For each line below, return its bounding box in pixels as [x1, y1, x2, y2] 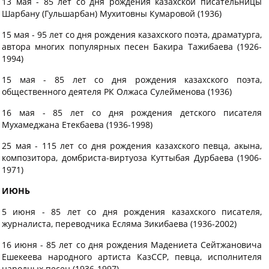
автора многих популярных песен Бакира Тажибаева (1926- [2, 41, 262, 52]
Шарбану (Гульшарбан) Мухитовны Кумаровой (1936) [2, 8, 222, 19]
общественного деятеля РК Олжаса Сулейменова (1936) [2, 86, 232, 97]
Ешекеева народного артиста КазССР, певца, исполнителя [2, 251, 262, 262]
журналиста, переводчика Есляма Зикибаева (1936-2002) [2, 218, 237, 229]
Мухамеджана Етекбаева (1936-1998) [2, 119, 153, 130]
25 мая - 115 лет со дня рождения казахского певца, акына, [2, 140, 262, 151]
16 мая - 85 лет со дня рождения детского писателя [2, 107, 262, 118]
